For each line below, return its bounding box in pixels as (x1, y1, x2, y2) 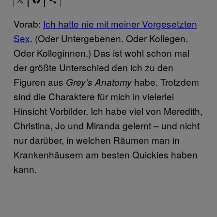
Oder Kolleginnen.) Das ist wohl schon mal (14, 46, 189, 59)
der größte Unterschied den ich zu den (14, 60, 173, 74)
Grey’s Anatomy (66, 75, 134, 88)
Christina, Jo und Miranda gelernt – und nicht (14, 118, 200, 132)
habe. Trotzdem (134, 75, 199, 88)
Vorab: (14, 16, 43, 30)
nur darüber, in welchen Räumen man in (14, 133, 180, 146)
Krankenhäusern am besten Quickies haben (14, 147, 198, 161)
